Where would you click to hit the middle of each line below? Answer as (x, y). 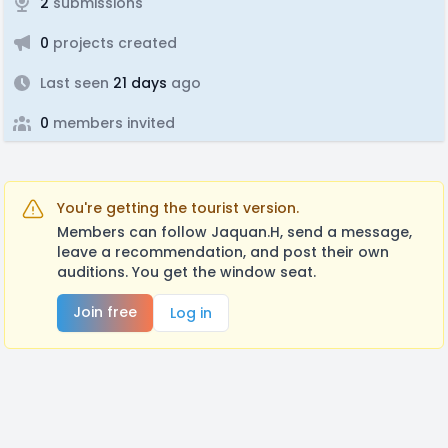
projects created (113, 43)
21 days (138, 83)
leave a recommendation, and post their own (223, 252)
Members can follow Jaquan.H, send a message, (234, 232)
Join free (105, 312)
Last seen (74, 83)
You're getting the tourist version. (178, 208)
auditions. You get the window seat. (186, 272)
